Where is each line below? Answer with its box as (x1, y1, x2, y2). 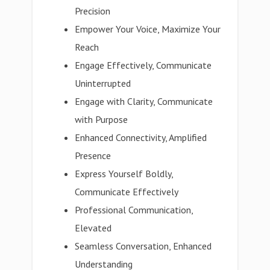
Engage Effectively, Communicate (75, 59, 212, 71)
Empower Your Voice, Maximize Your (75, 23, 221, 35)
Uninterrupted (75, 77, 131, 89)
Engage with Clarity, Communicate (75, 95, 213, 107)
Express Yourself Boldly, (75, 168, 174, 180)
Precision (75, 5, 111, 17)
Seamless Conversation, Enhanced (75, 240, 212, 252)
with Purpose (75, 113, 128, 125)
